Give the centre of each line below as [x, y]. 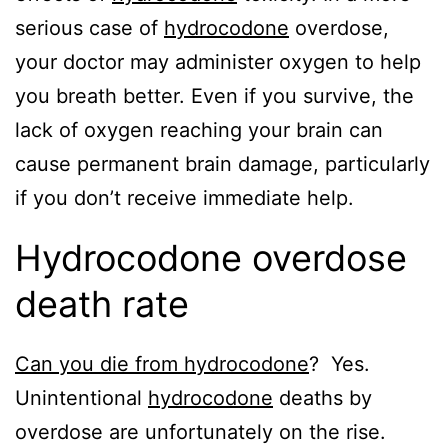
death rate [102, 304]
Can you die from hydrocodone [162, 364]
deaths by [322, 398]
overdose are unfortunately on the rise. [203, 432]
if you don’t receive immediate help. [184, 198]
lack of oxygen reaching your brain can [199, 130]
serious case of [89, 28]
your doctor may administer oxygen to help [218, 62]
